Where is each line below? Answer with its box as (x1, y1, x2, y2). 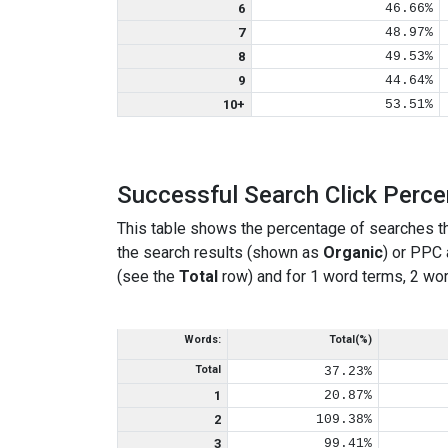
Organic (323, 243, 383, 262)
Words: (184, 333, 221, 346)
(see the (117, 267, 179, 286)
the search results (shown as (117, 243, 323, 262)
